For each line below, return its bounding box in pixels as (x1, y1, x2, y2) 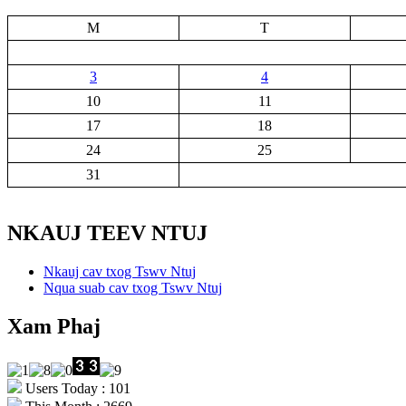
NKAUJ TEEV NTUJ (7, 221, 208, 246)
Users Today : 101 (22, 381, 130, 397)
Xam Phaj (7, 314, 101, 339)
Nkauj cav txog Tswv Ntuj (43, 264, 196, 280)
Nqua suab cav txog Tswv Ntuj (43, 280, 222, 296)
